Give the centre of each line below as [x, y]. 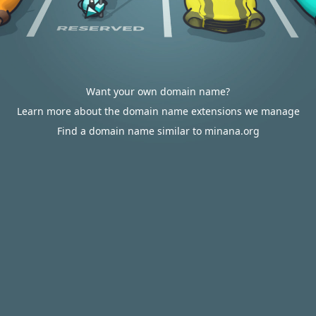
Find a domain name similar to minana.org [158, 131]
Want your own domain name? [158, 91]
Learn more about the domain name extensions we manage [158, 111]
